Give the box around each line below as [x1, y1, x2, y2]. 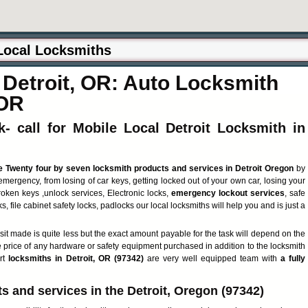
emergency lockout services [171, 188, 285, 198]
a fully [280, 254, 306, 263]
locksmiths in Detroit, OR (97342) [8, 254, 147, 263]
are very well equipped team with [146, 254, 280, 263]
